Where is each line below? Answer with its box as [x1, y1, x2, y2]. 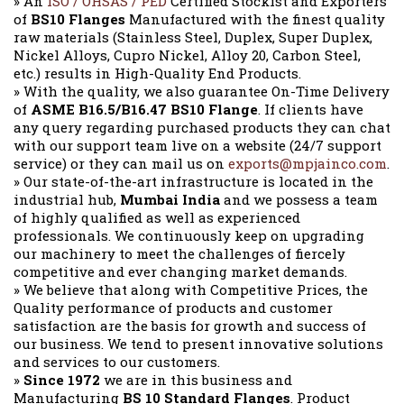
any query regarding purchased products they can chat [14, 118, 390, 137]
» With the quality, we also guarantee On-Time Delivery [14, 82, 390, 101]
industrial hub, [14, 190, 120, 209]
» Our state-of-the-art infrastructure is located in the [14, 172, 373, 191]
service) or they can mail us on [14, 154, 228, 173]
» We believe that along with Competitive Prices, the [14, 280, 368, 299]
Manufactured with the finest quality [125, 10, 385, 29]
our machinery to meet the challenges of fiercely [14, 244, 345, 263]
